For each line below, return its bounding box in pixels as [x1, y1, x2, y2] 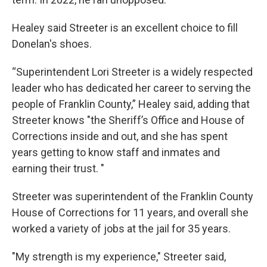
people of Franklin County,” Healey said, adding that [12, 97, 250, 110]
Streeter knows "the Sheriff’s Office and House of [12, 113, 245, 126]
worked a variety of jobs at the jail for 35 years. [12, 222, 231, 235]
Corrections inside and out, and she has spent [12, 129, 228, 142]
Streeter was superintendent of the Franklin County [12, 190, 253, 203]
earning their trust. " [12, 162, 104, 175]
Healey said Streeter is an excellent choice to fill [12, 21, 238, 34]
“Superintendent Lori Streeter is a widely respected [12, 65, 253, 78]
